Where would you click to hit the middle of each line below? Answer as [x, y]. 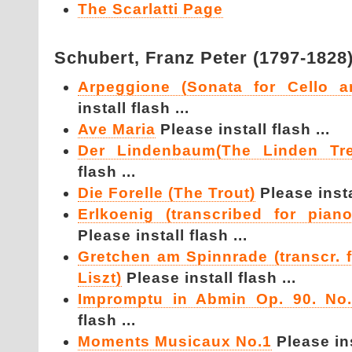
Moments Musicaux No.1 [175, 341]
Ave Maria [117, 129]
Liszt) [100, 278]
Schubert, [100, 58]
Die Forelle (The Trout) [167, 193]
